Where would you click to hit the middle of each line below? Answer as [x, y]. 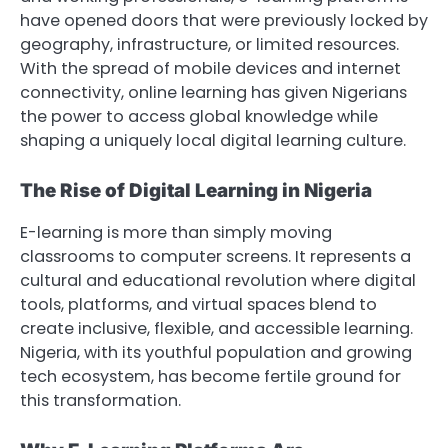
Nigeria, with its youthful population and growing [216, 353]
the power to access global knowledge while [199, 117]
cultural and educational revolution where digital [218, 281]
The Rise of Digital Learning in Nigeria [196, 191]
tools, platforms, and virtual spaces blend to [198, 305]
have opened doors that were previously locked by [224, 21]
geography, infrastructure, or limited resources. [209, 45]
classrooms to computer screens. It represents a [215, 257]
